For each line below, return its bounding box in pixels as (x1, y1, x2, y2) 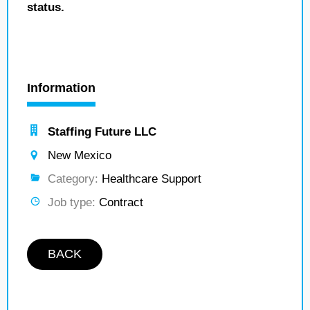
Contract (95, 196, 143, 209)
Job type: (48, 196, 95, 209)
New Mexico (48, 149, 111, 162)
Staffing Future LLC (48, 125, 156, 138)
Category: (48, 172, 98, 185)
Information (27, 81, 95, 95)
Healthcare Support (98, 172, 201, 185)
